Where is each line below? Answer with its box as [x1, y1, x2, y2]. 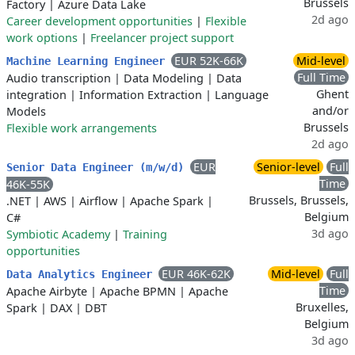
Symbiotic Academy [6, 227, 110, 242]
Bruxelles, [296, 300, 349, 315]
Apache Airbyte [6, 284, 87, 299]
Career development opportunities [6, 13, 193, 29]
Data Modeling [124, 71, 204, 86]
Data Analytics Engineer [6, 268, 158, 281]
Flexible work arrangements [6, 120, 157, 136]
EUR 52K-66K [174, 53, 243, 68]
